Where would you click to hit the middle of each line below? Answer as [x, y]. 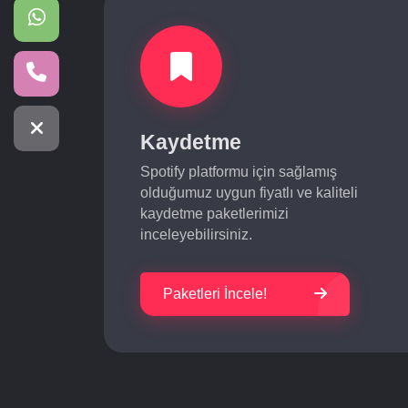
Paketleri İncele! [215, 294]
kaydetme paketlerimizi [214, 214]
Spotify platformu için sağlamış [239, 172]
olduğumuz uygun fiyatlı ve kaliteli [249, 193]
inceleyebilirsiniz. [196, 235]
